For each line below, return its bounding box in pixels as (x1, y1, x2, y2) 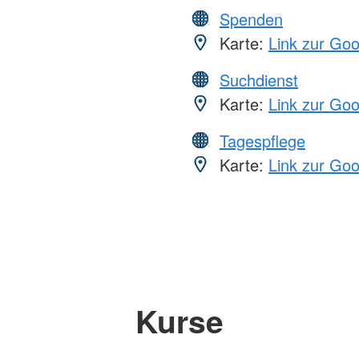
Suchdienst (220, 68, 298, 92)
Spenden (220, 7, 283, 31)
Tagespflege (220, 129, 305, 153)
